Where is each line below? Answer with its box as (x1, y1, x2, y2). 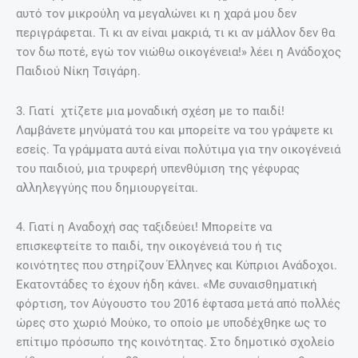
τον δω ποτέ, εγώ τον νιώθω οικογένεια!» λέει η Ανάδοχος (16, 45, 341, 60)
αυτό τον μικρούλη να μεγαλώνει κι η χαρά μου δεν (16, 6, 296, 22)
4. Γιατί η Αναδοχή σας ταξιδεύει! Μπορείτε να (16, 220, 272, 235)
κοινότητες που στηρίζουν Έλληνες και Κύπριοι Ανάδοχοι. (16, 258, 337, 273)
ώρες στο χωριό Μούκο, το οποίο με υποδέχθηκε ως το (16, 316, 327, 331)
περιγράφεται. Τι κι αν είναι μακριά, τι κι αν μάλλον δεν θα (16, 26, 335, 41)
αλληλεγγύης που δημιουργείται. (16, 180, 198, 195)
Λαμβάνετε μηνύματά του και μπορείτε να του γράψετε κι (16, 122, 333, 137)
